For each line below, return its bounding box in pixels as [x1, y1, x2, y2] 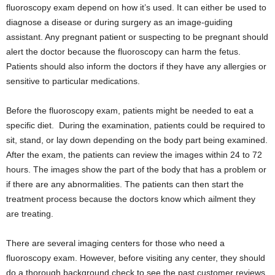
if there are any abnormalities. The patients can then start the [6, 179, 244, 190]
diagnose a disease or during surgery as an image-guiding [6, 17, 233, 28]
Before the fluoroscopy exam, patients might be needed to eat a [6, 106, 254, 116]
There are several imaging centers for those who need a [6, 238, 225, 249]
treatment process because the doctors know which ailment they [6, 194, 255, 204]
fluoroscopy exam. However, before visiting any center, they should [6, 253, 265, 263]
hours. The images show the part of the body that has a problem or [6, 165, 266, 175]
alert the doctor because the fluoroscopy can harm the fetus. [6, 47, 241, 57]
